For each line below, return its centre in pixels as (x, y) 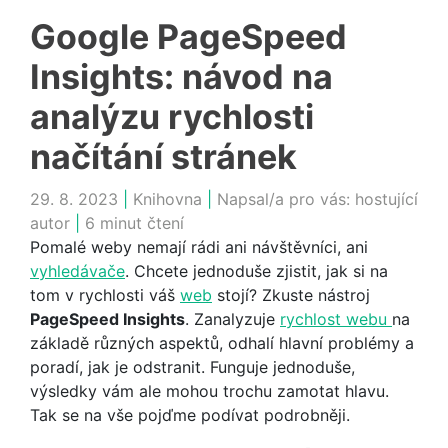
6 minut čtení (134, 222)
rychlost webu (336, 318)
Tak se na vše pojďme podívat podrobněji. (190, 414)
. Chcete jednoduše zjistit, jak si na (256, 270)
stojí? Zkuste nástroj (291, 294)
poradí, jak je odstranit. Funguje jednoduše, (192, 366)
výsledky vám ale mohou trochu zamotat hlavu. (209, 390)
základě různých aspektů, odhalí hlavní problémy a (222, 342)
